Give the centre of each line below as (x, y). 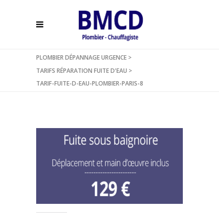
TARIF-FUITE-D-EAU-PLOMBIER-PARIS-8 (90, 84)
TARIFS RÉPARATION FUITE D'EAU (82, 70)
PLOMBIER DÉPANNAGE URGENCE (81, 58)
